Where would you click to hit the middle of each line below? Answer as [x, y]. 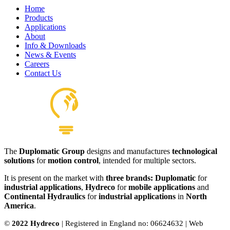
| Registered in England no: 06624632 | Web [131, 223]
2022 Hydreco [36, 223]
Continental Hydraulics [45, 196]
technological [195, 151]
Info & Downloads [55, 45]
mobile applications [162, 187]
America [19, 205]
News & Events [50, 54]
